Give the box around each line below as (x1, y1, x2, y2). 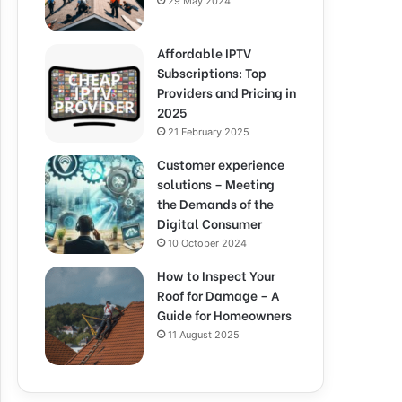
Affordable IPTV (157, 43, 251, 62)
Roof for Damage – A (157, 285, 279, 304)
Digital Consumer (157, 214, 262, 232)
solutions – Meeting (157, 174, 275, 193)
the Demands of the (157, 194, 274, 213)
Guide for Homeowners (157, 305, 292, 324)
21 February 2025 (168, 126, 249, 138)
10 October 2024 (168, 237, 247, 249)
